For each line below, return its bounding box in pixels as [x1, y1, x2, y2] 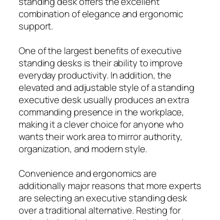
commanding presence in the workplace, [19, 105, 185, 118]
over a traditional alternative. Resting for [19, 203, 181, 217]
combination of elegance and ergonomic [19, 7, 184, 20]
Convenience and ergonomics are [19, 166, 157, 180]
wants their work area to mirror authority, [19, 130, 183, 143]
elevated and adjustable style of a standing [19, 81, 194, 94]
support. [19, 19, 54, 32]
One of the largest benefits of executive [19, 44, 182, 57]
